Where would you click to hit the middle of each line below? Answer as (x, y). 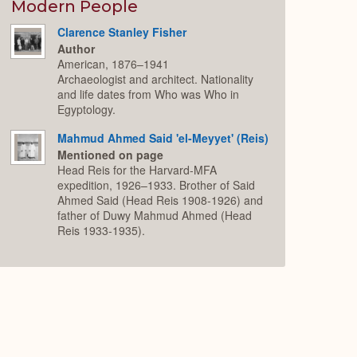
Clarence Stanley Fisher (122, 32)
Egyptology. (87, 109)
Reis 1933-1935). (102, 230)
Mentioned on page (111, 154)
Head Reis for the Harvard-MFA (137, 169)
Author (76, 48)
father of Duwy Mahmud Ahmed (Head (155, 215)
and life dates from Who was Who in (149, 94)
